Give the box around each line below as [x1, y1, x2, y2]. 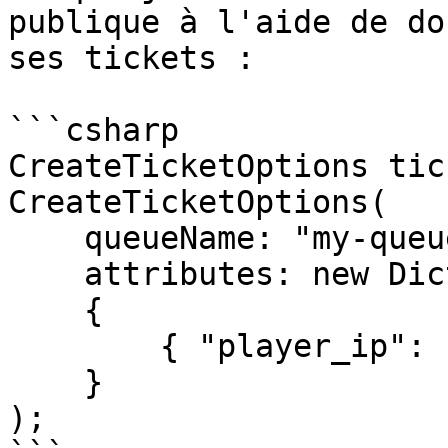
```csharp [8, 112, 179, 148]
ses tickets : [8, 40, 255, 76]
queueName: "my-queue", [8, 220, 84, 256]
